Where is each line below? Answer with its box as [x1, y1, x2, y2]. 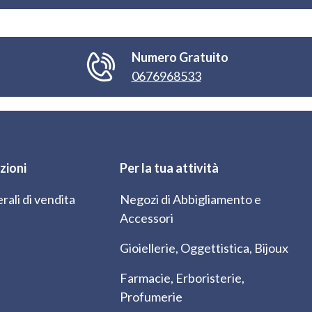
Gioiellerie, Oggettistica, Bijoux [120, 240, 288, 256]
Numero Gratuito [131, 49, 228, 65]
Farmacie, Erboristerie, [120, 270, 244, 286]
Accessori [120, 210, 173, 226]
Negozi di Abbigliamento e [120, 191, 261, 207]
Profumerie [120, 288, 182, 304]
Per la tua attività [120, 159, 219, 175]
